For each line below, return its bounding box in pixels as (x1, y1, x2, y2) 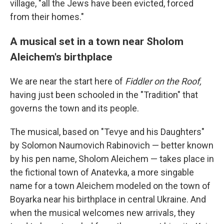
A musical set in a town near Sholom (10, 35, 183, 47)
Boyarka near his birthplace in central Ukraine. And (10, 194, 206, 204)
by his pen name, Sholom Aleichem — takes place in (10, 153, 214, 164)
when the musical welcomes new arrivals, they (10, 207, 195, 218)
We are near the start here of (10, 76, 125, 86)
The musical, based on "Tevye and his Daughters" (10, 126, 204, 137)
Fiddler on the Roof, (125, 76, 201, 86)
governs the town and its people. (10, 103, 139, 113)
